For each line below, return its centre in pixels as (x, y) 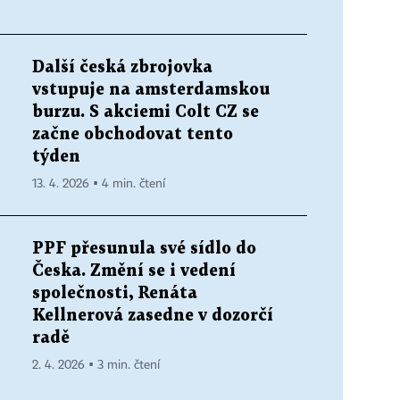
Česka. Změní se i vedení (134, 271)
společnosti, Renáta (115, 293)
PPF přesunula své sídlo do (144, 248)
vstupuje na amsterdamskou (151, 89)
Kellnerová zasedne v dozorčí (153, 315)
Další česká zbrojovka (122, 67)
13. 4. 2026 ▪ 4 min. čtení (99, 183)
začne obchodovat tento (133, 134)
